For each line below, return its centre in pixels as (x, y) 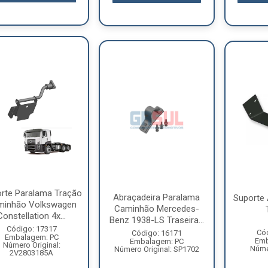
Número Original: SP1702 (156, 249)
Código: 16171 (156, 233)
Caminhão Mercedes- (156, 208)
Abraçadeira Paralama (157, 197)
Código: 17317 (31, 229)
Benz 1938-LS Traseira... (156, 220)
